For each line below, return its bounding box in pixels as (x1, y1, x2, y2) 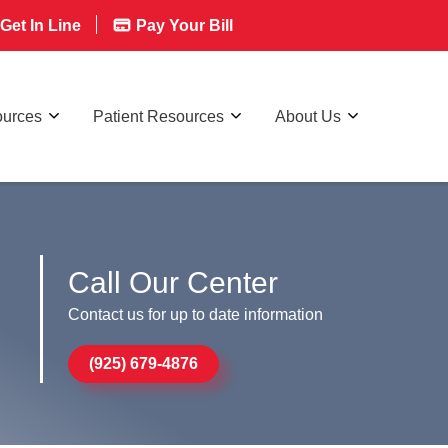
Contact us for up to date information (68, 305, 324, 323)
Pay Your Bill (132, 17, 233, 34)
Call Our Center (68, 265, 279, 299)
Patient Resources (93, 107, 224, 125)
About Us (275, 107, 341, 125)
